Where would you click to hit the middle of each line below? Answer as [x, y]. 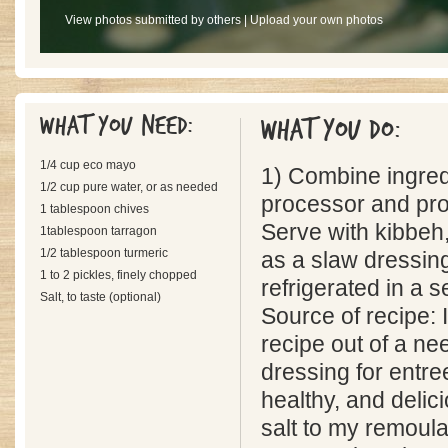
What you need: [120, 126]
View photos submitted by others [153, 20]
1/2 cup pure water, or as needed [129, 187]
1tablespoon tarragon [98, 231]
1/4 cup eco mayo [88, 165]
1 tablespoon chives [94, 209]
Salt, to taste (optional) [100, 297]
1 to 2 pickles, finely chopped [118, 275]
